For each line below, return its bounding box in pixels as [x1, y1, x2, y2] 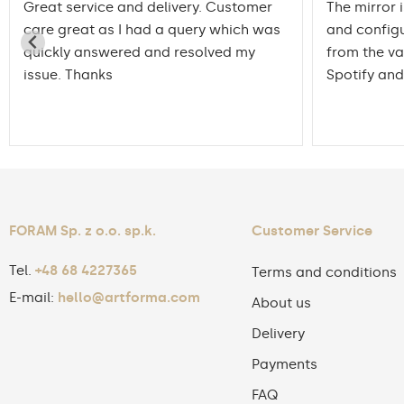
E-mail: [9, 289, 58, 306]
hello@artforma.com [58, 289, 200, 306]
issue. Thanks [23, 67, 113, 83]
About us [251, 295, 311, 311]
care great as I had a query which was [23, 22, 280, 38]
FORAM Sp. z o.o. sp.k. [9, 223, 156, 239]
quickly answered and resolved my [23, 44, 255, 60]
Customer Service [251, 223, 372, 239]
